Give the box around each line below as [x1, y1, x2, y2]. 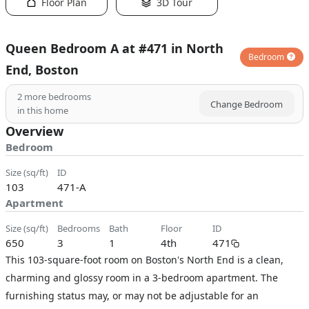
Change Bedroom [210, 98, 283, 110]
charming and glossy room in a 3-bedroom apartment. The [6, 271, 278, 284]
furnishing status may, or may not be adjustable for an [6, 289, 259, 302]
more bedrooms [22, 90, 91, 103]
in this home [17, 104, 68, 117]
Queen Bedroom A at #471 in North [6, 40, 223, 57]
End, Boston [6, 61, 79, 78]
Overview [6, 123, 63, 139]
